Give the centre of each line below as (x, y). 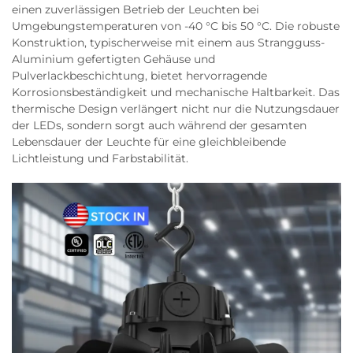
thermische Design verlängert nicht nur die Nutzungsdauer (176, 109)
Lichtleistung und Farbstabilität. (100, 158)
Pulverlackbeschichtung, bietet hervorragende (139, 76)
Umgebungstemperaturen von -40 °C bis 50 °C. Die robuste (176, 26)
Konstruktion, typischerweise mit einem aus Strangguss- (168, 43)
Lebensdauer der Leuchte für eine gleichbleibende (149, 142)
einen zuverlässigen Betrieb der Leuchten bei (136, 9)
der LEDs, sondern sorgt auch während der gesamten (159, 125)
